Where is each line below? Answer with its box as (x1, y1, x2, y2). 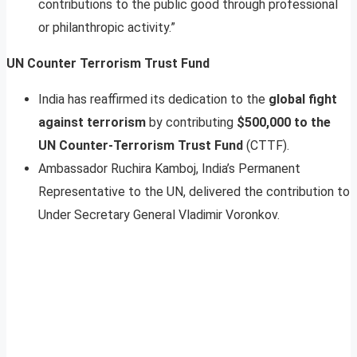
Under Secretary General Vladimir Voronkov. (38, 206, 280, 222)
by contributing (146, 114, 237, 130)
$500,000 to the (237, 114, 331, 130)
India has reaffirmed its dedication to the (38, 91, 269, 107)
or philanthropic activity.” (38, 19, 175, 35)
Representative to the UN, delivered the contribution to (38, 183, 350, 199)
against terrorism (38, 114, 146, 130)
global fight (269, 91, 337, 107)
